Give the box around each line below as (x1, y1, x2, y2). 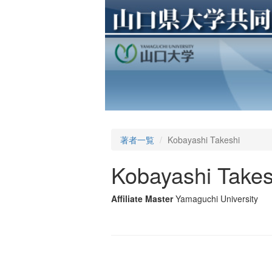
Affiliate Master (111, 192, 173, 205)
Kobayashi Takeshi (168, 134, 240, 146)
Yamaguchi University (175, 192, 258, 205)
